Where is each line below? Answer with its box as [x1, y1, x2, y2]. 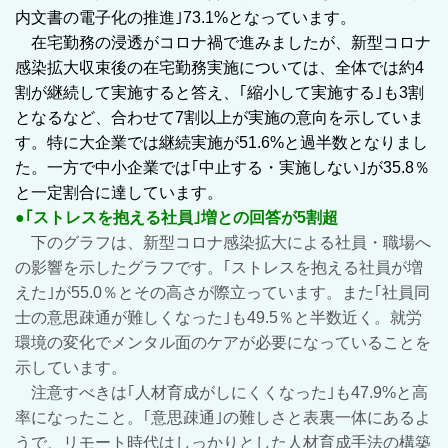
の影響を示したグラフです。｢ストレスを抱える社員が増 [15, 258, 423, 276]
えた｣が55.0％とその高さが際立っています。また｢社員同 [15, 283, 430, 301]
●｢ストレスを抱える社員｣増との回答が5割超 [15, 208, 338, 226]
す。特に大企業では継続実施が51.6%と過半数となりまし [15, 133, 428, 151]
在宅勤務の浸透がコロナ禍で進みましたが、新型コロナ [15, 33, 431, 51]
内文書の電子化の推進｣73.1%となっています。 [15, 8, 356, 26]
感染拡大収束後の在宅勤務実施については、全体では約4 [15, 58, 424, 76]
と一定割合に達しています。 [15, 183, 223, 201]
